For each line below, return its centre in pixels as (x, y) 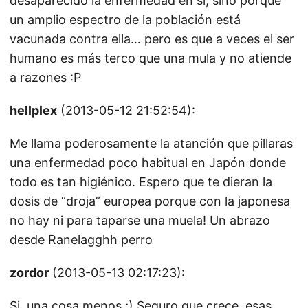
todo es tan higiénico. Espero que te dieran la (141, 182)
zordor (29, 273)
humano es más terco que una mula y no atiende (151, 58)
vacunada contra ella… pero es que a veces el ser (152, 39)
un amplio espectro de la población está (125, 20)
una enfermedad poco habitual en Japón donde (148, 163)
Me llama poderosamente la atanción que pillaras (151, 143)
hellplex (33, 110)
